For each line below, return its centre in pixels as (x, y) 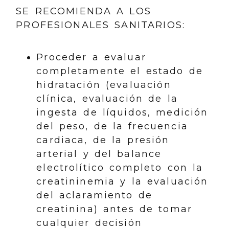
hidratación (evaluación (104, 85)
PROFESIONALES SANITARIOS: (101, 25)
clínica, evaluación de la (107, 99)
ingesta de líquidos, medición (122, 112)
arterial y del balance (99, 154)
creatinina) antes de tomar (114, 209)
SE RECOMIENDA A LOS (84, 11)
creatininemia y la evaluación (122, 181)
